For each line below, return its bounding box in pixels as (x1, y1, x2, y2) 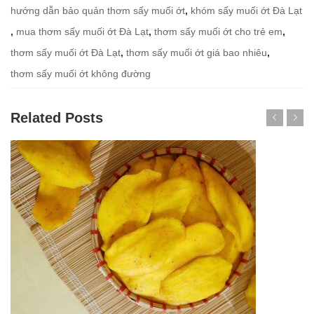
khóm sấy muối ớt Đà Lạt (191, 5, 302, 16)
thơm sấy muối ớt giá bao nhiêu (126, 47, 267, 58)
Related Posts (11, 110, 103, 125)
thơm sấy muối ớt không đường (11, 68, 151, 79)
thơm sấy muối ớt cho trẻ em (154, 26, 282, 37)
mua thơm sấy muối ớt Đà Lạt (16, 26, 149, 37)
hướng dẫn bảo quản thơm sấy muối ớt (11, 5, 185, 16)
